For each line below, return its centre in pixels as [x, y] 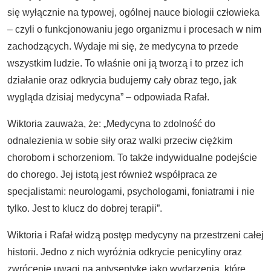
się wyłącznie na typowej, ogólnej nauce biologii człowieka [133, 12]
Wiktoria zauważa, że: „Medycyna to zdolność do [111, 124]
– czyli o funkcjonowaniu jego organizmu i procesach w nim [134, 29]
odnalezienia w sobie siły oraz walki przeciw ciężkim [120, 141]
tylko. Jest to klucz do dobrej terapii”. [85, 208]
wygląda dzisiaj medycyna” [65, 97]
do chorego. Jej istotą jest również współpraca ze [112, 175]
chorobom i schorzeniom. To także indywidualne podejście [132, 158]
